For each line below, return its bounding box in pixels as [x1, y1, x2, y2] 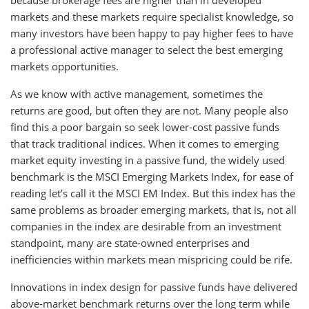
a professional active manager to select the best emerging [10, 42, 283, 57]
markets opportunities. [10, 59, 119, 73]
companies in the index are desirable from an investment [10, 219, 281, 233]
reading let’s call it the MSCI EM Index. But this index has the [10, 186, 295, 200]
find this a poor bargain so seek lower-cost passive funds [10, 119, 279, 134]
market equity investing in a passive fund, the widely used [10, 152, 285, 167]
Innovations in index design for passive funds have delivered [10, 279, 297, 294]
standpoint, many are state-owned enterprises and [10, 235, 250, 250]
